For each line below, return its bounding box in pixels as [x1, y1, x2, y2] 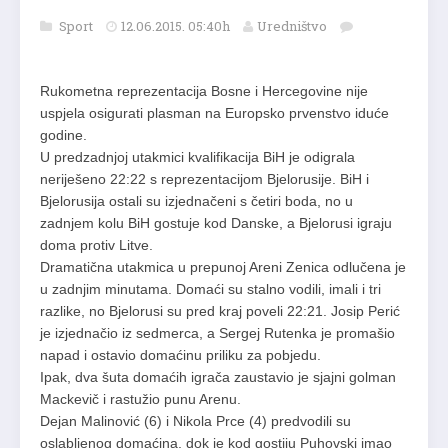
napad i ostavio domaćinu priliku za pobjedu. [40, 347, 321, 364]
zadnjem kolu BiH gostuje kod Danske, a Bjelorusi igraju [40, 215, 392, 232]
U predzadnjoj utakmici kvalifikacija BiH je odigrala [40, 149, 355, 166]
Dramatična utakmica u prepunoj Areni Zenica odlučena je [40, 259, 406, 276]
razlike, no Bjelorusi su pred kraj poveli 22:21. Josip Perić [40, 303, 400, 320]
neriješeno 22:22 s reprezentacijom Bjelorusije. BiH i [40, 171, 369, 188]
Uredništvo [257, 17, 327, 36]
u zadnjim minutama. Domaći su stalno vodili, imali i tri [40, 281, 381, 298]
